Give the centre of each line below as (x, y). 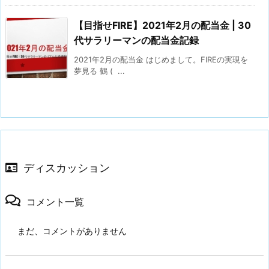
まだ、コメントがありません (72, 231)
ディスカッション (67, 168)
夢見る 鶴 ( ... (99, 71)
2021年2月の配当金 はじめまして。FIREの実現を (161, 60)
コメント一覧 (55, 202)
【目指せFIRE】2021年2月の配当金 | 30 (162, 26)
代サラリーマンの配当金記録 (136, 41)
